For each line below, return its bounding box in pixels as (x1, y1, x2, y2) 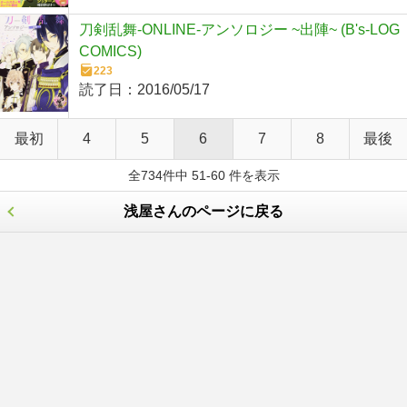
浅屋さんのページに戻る (124, 203, 283, 219)
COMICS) (79, 44, 142, 60)
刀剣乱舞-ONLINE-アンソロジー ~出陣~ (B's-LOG (79, 22, 400, 38)
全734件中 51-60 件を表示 (127, 167, 280, 183)
